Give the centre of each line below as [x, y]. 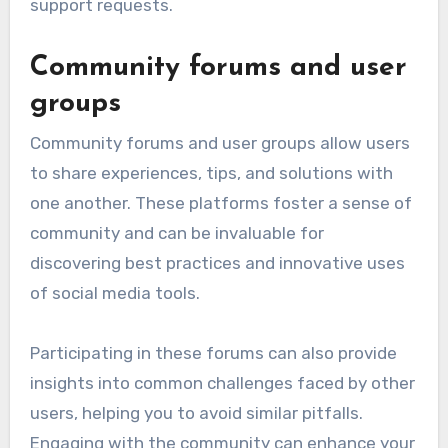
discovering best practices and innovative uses [217, 263]
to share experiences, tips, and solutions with [211, 173]
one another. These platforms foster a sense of [220, 203]
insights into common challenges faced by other [222, 383]
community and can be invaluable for [176, 233]
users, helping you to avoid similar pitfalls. [196, 413]
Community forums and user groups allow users [219, 143]
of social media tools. [114, 293]
